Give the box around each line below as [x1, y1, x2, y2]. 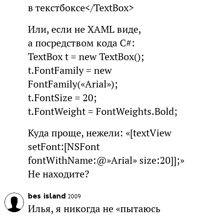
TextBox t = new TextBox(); [27, 50, 144, 63]
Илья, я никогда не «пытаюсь [27, 202, 160, 215]
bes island [27, 192, 66, 200]
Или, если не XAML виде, [27, 22, 141, 36]
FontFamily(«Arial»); [27, 77, 118, 90]
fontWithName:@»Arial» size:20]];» [27, 153, 184, 167]
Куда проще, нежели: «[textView [27, 126, 172, 139]
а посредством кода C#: [27, 36, 135, 49]
